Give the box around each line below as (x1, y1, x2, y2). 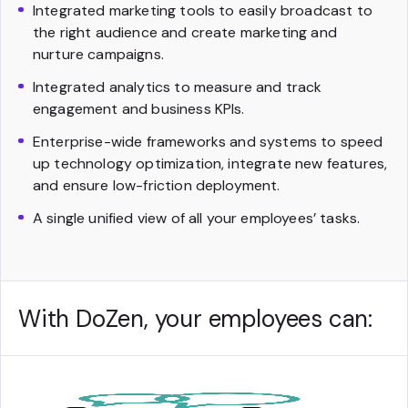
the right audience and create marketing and (33, 22, 337, 42)
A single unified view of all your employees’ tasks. (33, 208, 361, 228)
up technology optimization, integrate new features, (33, 153, 388, 173)
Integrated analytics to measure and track (33, 76, 322, 97)
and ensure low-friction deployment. (33, 175, 280, 195)
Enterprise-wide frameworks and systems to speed (33, 131, 383, 151)
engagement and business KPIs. (33, 98, 245, 118)
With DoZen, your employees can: (18, 302, 372, 334)
